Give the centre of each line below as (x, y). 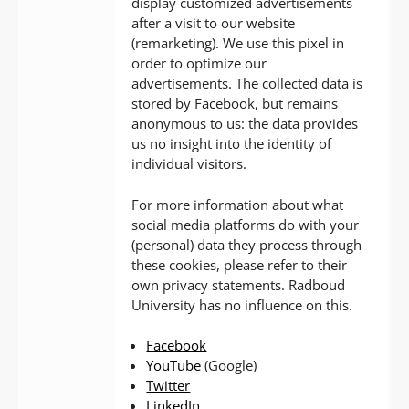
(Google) (229, 366)
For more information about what (238, 204)
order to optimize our (199, 63)
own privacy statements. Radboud (239, 284)
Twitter (168, 386)
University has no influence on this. (242, 304)
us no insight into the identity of (232, 144)
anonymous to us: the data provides (245, 124)
